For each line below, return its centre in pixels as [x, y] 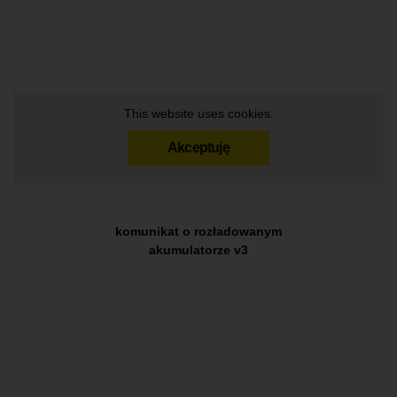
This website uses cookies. [198, 113]
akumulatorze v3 [198, 249]
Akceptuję [198, 147]
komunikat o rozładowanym [198, 231]
